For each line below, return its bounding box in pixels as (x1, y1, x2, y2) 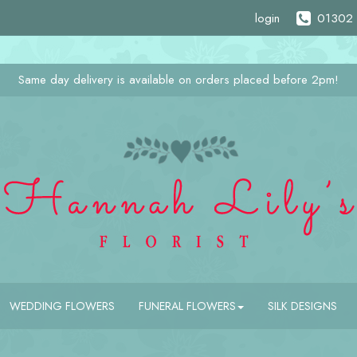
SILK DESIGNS (267, 298, 337, 314)
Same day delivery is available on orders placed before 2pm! (18, 71, 339, 88)
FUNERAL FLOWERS (138, 298, 236, 314)
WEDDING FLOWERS (9, 298, 115, 314)
